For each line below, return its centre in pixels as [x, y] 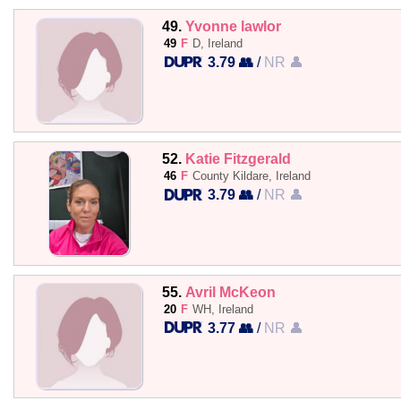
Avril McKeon [230, 291]
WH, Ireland [222, 309]
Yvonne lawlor [233, 26]
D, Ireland [217, 43]
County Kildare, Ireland [251, 176]
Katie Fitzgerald [238, 159]
